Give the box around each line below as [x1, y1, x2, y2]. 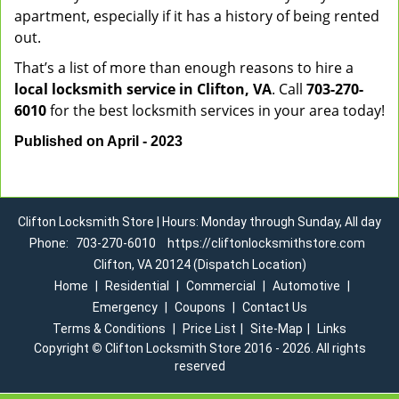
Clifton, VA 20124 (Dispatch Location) [93, 257, 306, 272]
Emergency [92, 300, 158, 314]
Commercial [185, 279, 256, 293]
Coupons [174, 300, 225, 314]
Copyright [33, 341, 92, 355]
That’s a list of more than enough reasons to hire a [14, 58, 354, 77]
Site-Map [250, 322, 303, 336]
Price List [183, 322, 236, 336]
